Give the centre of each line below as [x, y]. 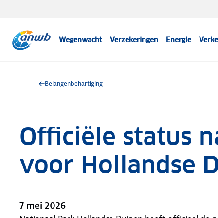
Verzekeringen [134, 40]
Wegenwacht [81, 40]
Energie [179, 40]
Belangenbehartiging [74, 83]
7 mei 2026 [43, 206]
